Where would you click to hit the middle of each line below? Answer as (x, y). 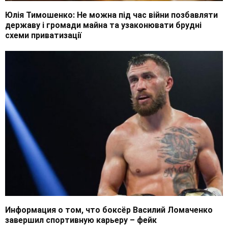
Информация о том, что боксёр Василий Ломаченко (109, 210)
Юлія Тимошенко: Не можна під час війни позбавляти (111, 15)
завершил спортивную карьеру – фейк (81, 220)
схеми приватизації (43, 35)
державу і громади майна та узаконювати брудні (103, 25)
